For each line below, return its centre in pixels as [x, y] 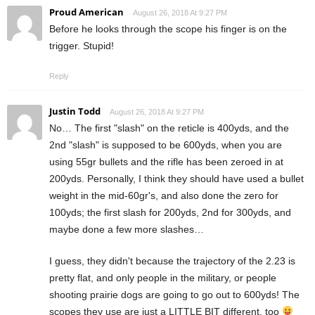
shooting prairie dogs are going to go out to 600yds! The [174, 295]
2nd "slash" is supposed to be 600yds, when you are [166, 145]
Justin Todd [75, 111]
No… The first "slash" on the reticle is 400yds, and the [169, 128]
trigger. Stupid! [82, 46]
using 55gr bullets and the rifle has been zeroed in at [166, 162]
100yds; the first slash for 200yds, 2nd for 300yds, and [170, 213]
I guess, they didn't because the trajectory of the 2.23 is [172, 261]
